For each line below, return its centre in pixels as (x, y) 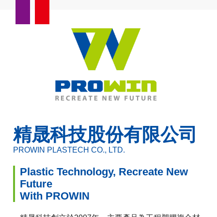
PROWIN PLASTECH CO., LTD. (69, 150)
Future (36, 184)
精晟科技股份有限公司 (105, 135)
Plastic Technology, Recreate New (104, 172)
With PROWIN (55, 196)
